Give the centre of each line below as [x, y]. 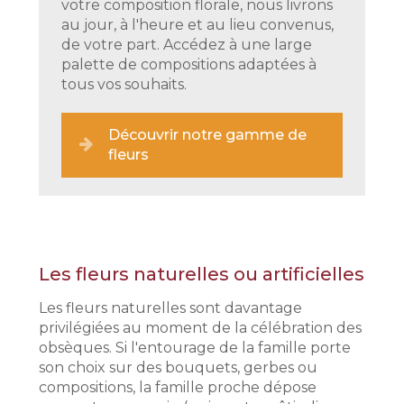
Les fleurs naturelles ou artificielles [202, 275]
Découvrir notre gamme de [208, 135]
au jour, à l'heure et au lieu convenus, [198, 25]
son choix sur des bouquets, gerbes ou [179, 368]
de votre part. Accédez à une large [187, 45]
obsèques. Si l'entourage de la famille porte [195, 348]
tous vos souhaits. [124, 85]
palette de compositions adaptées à [189, 65]
